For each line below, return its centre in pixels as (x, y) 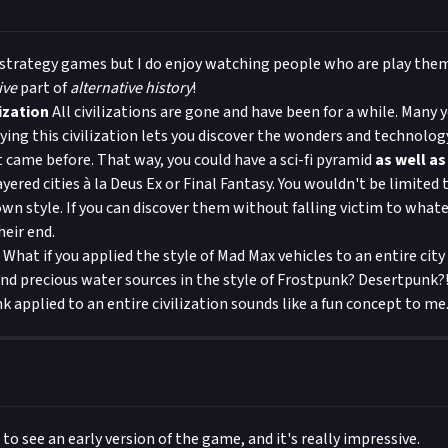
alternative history (131, 88)
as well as (410, 160)
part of (43, 88)
